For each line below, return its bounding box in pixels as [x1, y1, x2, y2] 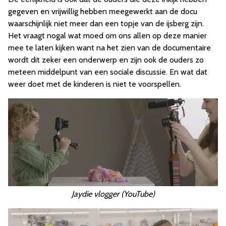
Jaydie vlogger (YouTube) [71, 189, 155, 199]
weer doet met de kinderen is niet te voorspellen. [8, 79, 181, 89]
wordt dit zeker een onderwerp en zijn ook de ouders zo [8, 55, 204, 65]
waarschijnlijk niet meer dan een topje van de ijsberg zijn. [8, 19, 204, 29]
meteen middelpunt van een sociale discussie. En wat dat [8, 67, 207, 77]
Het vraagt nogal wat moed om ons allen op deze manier [8, 31, 207, 41]
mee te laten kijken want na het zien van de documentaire [8, 43, 211, 53]
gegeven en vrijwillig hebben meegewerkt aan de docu [8, 7, 197, 17]
